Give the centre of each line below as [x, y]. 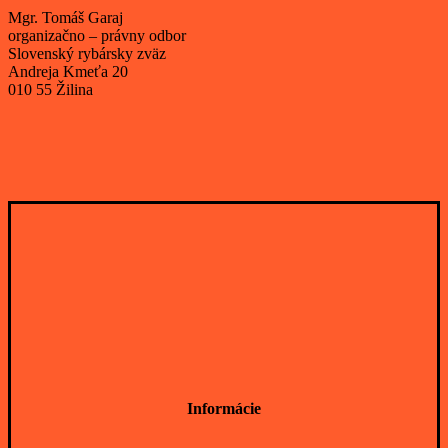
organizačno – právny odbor [97, 36]
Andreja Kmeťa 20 [68, 72]
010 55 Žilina [50, 90]
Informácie [224, 408]
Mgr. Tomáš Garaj [65, 18]
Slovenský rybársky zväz [87, 54]
